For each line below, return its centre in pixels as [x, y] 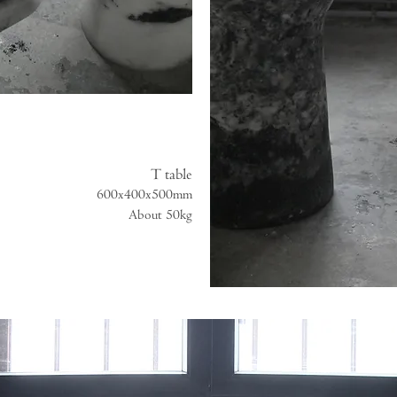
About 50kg [160, 215]
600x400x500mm [144, 195]
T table [171, 175]
